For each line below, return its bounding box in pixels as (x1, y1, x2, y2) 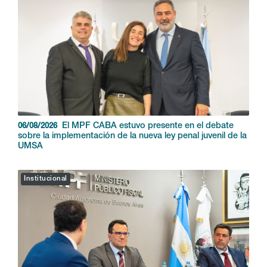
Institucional (24, 176, 67, 183)
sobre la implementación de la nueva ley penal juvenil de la (18, 132, 247, 141)
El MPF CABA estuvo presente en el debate (62, 122, 234, 131)
